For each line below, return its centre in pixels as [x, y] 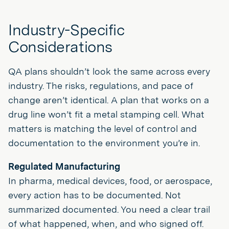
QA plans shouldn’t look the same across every [109, 71]
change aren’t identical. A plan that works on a [109, 100]
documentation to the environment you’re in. [104, 143]
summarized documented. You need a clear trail [109, 209]
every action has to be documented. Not [95, 195]
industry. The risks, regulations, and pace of [101, 86]
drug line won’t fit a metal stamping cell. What [106, 114]
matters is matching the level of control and [102, 129]
